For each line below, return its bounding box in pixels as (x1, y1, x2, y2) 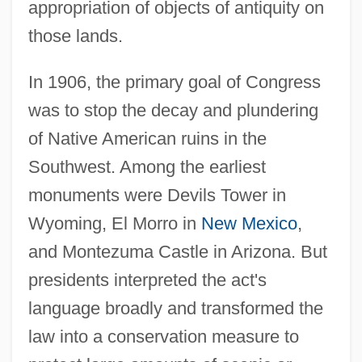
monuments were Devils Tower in (27, 185, 286, 206)
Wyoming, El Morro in (27, 213, 201, 234)
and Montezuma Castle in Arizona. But (27, 242, 327, 263)
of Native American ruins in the (27, 128, 267, 149)
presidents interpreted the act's (27, 270, 267, 291)
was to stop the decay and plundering (27, 100, 318, 121)
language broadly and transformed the (27, 298, 323, 319)
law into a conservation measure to (27, 326, 299, 347)
